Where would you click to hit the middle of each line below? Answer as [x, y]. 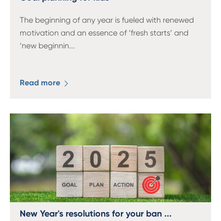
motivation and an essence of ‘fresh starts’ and [104, 33]
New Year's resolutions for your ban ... [96, 214]
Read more [41, 83]
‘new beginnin [44, 46]
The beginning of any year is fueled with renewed [107, 20]
